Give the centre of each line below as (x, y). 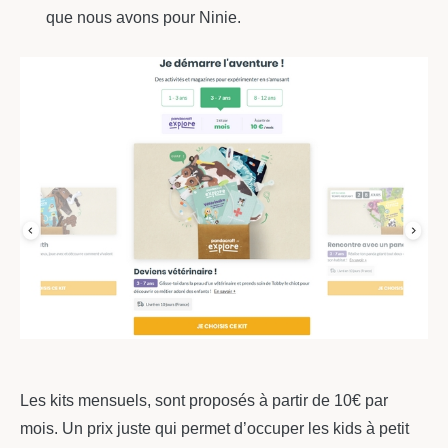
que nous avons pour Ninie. (143, 17)
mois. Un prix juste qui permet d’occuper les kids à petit (214, 429)
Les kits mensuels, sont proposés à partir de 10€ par (204, 401)
